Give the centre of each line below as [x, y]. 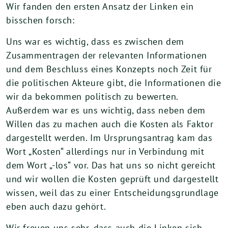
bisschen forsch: [40, 20]
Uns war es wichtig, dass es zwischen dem [95, 41]
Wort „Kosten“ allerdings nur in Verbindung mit [105, 151]
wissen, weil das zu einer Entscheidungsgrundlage [112, 192]
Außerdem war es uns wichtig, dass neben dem [106, 110]
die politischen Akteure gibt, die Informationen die [114, 82]
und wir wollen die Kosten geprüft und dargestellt [112, 179]
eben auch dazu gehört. [56, 206]
